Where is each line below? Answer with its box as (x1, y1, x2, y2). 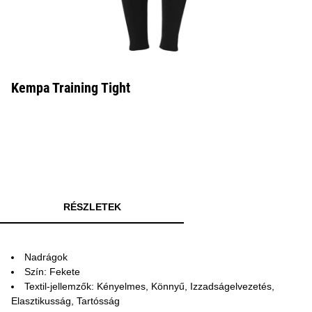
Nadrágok (24, 251, 68, 263)
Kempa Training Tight (11, 79, 130, 96)
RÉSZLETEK (63, 201, 121, 212)
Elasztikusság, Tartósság (11, 295, 120, 306)
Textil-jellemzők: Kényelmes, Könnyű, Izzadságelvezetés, (24, 281, 274, 292)
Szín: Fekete (24, 266, 80, 277)
